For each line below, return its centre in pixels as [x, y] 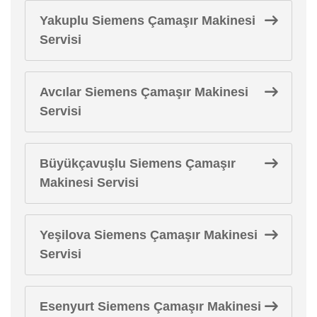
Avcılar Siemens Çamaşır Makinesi [144, 92]
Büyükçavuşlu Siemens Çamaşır [138, 163]
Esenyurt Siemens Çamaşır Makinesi [150, 306]
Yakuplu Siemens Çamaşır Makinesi [148, 20]
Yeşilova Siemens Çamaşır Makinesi [149, 235]
